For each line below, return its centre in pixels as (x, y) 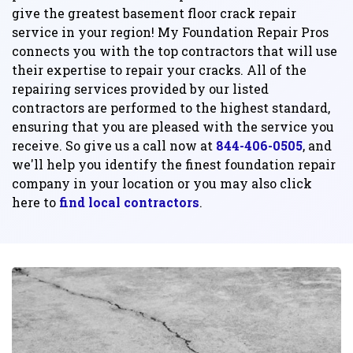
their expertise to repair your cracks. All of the (159, 70)
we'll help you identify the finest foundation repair (174, 164)
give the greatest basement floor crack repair (154, 13)
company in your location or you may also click (162, 183)
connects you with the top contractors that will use (175, 51)
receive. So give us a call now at (114, 145)
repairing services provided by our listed (140, 89)
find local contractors (129, 202)
